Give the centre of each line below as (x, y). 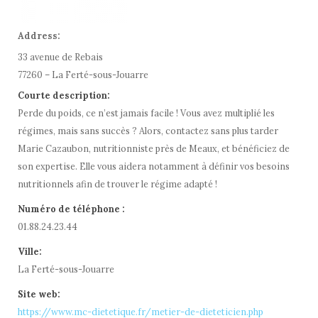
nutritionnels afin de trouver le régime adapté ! (117, 184)
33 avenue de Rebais (60, 57)
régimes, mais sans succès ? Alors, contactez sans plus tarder (148, 131)
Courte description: (64, 95)
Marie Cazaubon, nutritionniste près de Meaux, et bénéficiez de (154, 148)
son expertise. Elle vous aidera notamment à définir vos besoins (154, 166)
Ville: (30, 251)
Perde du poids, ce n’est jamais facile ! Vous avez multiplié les (146, 113)
